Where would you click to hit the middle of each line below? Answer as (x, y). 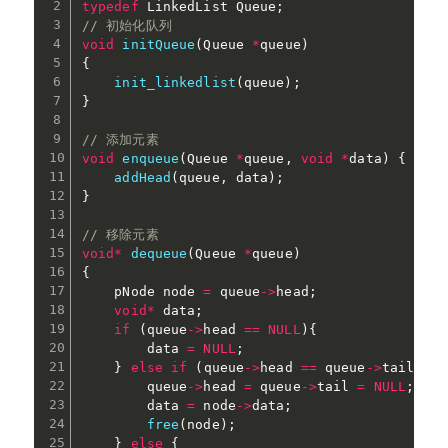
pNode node (142, 291)
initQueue (159, 44)
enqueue (151, 158)
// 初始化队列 (126, 25)
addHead (143, 177)
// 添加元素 (120, 139)
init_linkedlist (175, 82)
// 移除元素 (120, 234)
